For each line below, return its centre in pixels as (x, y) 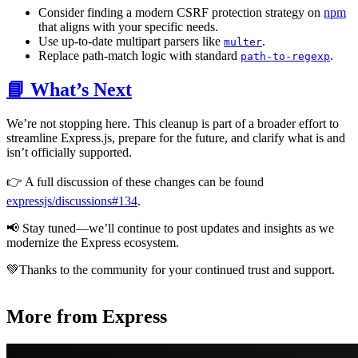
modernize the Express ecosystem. (93, 243)
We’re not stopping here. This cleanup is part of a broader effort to (173, 124)
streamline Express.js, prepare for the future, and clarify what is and (176, 138)
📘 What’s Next (69, 90)
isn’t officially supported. (69, 153)
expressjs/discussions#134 (72, 201)
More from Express (87, 317)
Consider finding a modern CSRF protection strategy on (181, 13)
